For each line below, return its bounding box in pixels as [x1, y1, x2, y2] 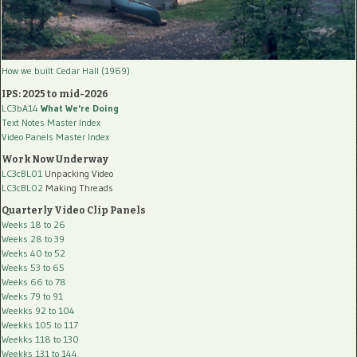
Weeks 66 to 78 [2, 275, 66, 288]
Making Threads [43, 181, 113, 194]
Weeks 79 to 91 [2, 289, 63, 302]
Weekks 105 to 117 [2, 318, 78, 331]
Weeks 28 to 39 [2, 232, 65, 245]
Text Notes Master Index [2, 116, 100, 128]
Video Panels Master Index [2, 130, 109, 143]
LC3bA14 [2, 101, 41, 114]
